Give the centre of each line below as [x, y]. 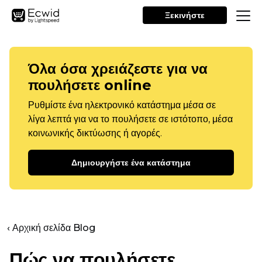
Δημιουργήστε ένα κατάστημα [131, 163]
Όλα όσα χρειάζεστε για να [118, 69]
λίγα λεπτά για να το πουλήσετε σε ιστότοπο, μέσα [130, 119]
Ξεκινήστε [185, 15]
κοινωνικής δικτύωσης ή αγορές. [95, 133]
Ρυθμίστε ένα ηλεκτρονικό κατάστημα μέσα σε [122, 105]
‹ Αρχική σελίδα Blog [51, 228]
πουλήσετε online [90, 85]
